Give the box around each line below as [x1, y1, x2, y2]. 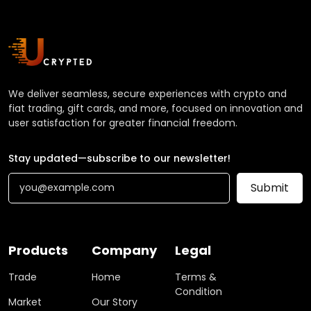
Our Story [92, 294, 137, 309]
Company [92, 241, 157, 259]
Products [8, 241, 68, 259]
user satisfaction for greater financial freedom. [8, 115, 237, 130]
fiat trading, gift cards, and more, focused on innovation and [8, 101, 303, 115]
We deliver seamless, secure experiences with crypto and [8, 86, 287, 101]
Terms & [175, 269, 217, 284]
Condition [175, 284, 222, 299]
